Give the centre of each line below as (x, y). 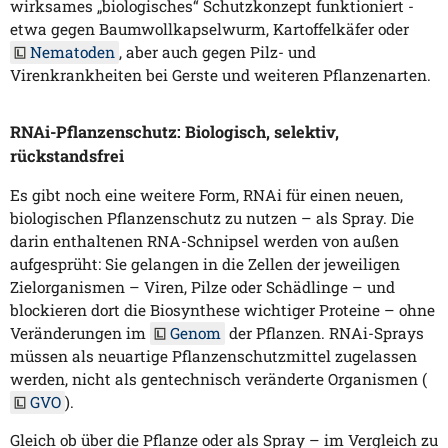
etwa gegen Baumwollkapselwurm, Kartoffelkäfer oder (209, 29)
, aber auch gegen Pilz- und (217, 52)
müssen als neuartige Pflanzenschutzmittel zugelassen (213, 355)
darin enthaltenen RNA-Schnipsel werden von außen (204, 240)
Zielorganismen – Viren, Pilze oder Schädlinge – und (202, 286)
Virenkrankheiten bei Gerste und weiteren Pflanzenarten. (220, 75)
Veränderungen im (80, 332)
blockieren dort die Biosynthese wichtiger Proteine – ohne (222, 309)
